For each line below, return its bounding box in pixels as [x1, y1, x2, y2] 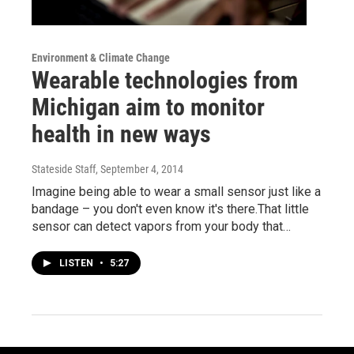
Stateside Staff [32, 163, 96, 176]
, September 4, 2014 [96, 163, 183, 176]
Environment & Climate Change [32, 51, 170, 65]
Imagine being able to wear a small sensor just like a [32, 184, 321, 200]
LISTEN [59, 258, 96, 269]
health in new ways [32, 120, 211, 149]
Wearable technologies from [32, 66, 298, 95]
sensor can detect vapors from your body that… [32, 219, 291, 235]
